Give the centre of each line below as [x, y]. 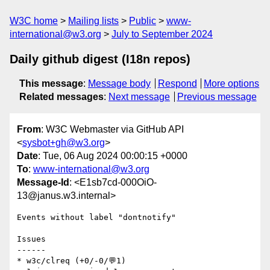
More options [232, 83]
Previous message [217, 97]
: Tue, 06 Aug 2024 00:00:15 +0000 [113, 156]
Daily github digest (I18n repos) [100, 59]
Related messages [61, 97]
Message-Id [43, 183]
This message [51, 83]
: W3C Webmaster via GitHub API [112, 130]
